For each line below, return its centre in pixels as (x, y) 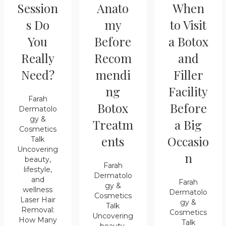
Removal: (38, 210)
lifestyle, (38, 170)
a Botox (188, 42)
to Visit (188, 25)
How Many (38, 220)
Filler (188, 75)
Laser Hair (38, 200)
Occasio (188, 142)
